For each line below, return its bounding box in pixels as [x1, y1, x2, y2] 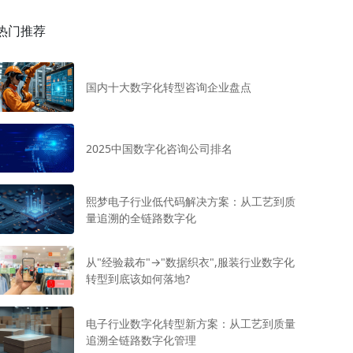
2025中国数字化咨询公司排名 [85, 140, 232, 156]
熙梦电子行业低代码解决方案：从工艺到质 [85, 193, 295, 209]
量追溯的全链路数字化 [85, 210, 196, 225]
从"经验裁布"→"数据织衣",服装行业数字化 [85, 255, 295, 270]
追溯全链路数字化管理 [85, 332, 196, 347]
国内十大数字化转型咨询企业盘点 [85, 80, 251, 95]
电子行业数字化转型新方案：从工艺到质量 [85, 315, 295, 331]
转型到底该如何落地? [85, 271, 190, 287]
